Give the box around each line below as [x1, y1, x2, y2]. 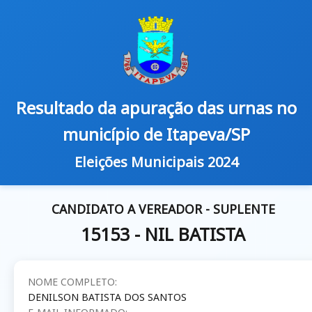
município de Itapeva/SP [62, 123, 250, 146]
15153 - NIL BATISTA [81, 222, 245, 247]
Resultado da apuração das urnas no [15, 96, 297, 119]
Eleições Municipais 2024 [74, 153, 238, 171]
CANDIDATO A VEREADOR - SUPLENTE [51, 201, 275, 218]
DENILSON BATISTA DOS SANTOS [28, 290, 187, 304]
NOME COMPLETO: [28, 274, 117, 288]
